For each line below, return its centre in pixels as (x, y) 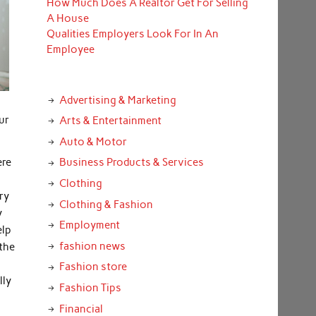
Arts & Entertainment (110, 121)
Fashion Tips (90, 287)
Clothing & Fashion (106, 204)
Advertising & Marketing (117, 100)
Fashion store (93, 267)
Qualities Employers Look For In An (132, 34)
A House (67, 19)
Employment (89, 225)
